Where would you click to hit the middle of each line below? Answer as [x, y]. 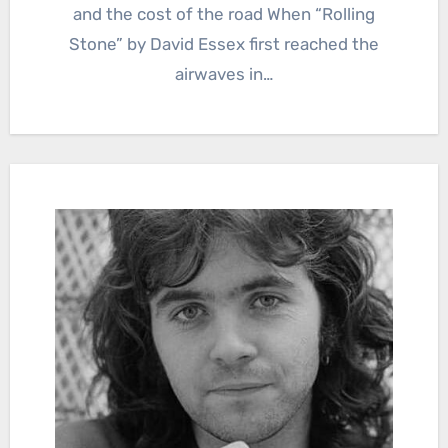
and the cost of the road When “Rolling [224, 13]
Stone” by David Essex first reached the [224, 43]
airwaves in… [224, 73]
